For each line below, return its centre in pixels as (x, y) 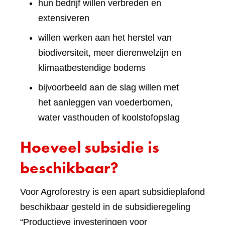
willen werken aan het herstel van (105, 38)
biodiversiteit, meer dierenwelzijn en (110, 53)
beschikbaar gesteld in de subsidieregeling (105, 207)
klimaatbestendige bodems (92, 68)
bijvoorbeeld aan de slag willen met (108, 88)
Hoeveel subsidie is (90, 148)
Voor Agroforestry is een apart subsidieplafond (113, 192)
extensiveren (64, 18)
